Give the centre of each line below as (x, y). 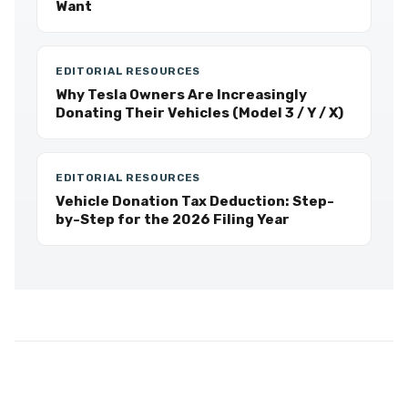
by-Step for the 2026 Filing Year (173, 219)
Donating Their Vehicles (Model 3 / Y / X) (199, 113)
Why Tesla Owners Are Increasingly (181, 95)
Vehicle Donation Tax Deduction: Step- (195, 201)
